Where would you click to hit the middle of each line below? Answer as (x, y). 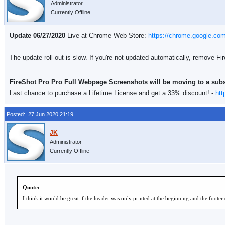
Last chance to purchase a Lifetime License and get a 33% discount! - (113, 93)
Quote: (31, 187)
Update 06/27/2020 (37, 35)
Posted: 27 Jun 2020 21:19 (40, 114)
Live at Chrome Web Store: (107, 35)
